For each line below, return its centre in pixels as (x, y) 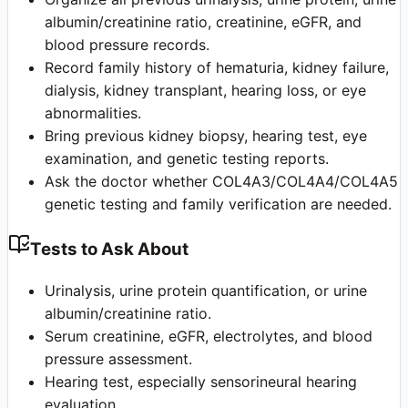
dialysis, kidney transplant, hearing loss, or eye (205, 91)
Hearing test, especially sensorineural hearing (201, 381)
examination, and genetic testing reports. (187, 159)
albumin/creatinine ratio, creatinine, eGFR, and (203, 22)
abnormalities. (93, 113)
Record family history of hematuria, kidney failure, (217, 68)
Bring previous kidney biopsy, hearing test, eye (206, 136)
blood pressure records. (127, 45)
